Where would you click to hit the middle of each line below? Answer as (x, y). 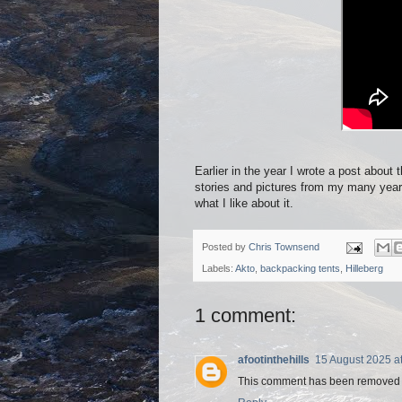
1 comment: (245, 316)
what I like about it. (244, 203)
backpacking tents (300, 269)
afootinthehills (274, 360)
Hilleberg (364, 269)
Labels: (218, 269)
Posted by (225, 246)
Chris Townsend (284, 246)
